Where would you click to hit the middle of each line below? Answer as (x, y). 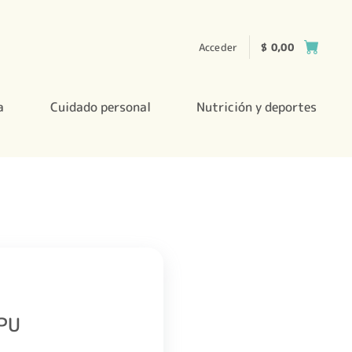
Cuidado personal (100, 107)
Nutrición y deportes (257, 107)
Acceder (218, 47)
